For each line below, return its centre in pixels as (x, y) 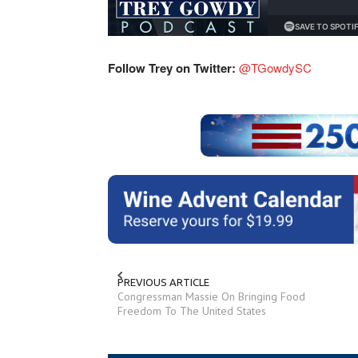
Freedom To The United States (192, 311)
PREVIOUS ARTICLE (163, 282)
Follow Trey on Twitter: (173, 68)
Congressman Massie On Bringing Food (211, 297)
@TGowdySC (275, 68)
